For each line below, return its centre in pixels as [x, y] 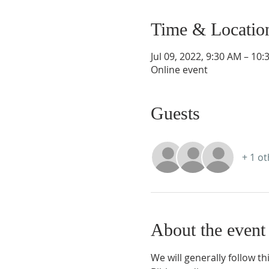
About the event [208, 230]
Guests [175, 113]
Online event [179, 70]
